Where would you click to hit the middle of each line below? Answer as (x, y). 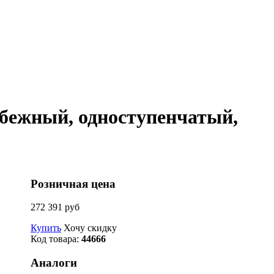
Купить (46, 228)
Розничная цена (73, 183)
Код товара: (56, 239)
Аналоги (54, 263)
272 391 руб (55, 207)
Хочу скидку (90, 228)
